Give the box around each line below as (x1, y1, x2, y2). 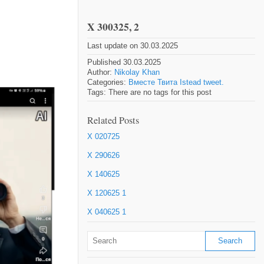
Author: (87, 68, 114, 77)
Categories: (87, 78, 128, 87)
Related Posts (87, 114, 139, 127)
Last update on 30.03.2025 (87, 41, 178, 50)
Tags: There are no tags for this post (87, 88, 212, 97)
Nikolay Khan (114, 68, 160, 77)
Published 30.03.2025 (87, 58, 161, 67)
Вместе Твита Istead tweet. (128, 78, 224, 87)
